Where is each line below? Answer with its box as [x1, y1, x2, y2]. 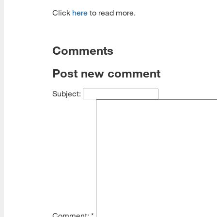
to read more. [88, 8, 136, 17]
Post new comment [52, 66, 160, 80]
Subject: [52, 89, 83, 98]
